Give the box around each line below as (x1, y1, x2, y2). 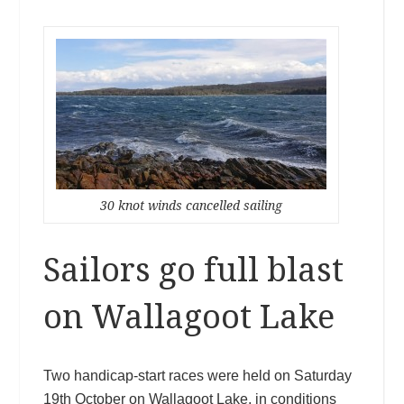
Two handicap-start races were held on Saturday (42, 367, 352, 383)
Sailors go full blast (42, 250, 344, 289)
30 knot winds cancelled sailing (99, 197, 282, 213)
